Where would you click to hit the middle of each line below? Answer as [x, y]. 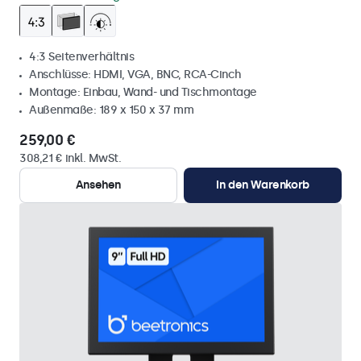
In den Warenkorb [263, 185]
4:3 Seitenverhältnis [81, 57]
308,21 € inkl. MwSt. [70, 158]
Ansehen [98, 185]
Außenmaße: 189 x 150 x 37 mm [111, 110]
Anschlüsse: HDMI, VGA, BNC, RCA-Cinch [135, 75]
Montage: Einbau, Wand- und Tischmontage [143, 92]
